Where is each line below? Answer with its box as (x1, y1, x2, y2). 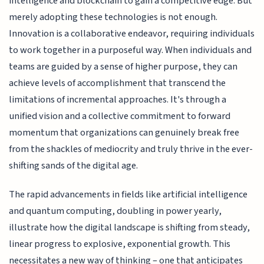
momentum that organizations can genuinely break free (9, 126, 240, 140)
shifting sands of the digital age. (9, 159, 138, 173)
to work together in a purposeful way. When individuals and (9, 43, 252, 58)
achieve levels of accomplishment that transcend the (9, 76, 226, 91)
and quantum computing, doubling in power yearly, (9, 203, 222, 218)
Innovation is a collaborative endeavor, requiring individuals (9, 27, 255, 41)
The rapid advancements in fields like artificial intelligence (9, 187, 248, 202)
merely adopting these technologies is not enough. (9, 10, 218, 25)
